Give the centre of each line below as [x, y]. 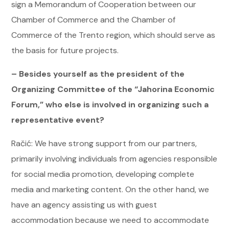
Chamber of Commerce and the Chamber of [94, 19]
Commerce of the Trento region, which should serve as [113, 35]
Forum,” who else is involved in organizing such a [110, 104]
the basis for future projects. [65, 50]
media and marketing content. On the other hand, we [110, 189]
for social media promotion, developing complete [103, 174]
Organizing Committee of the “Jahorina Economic [113, 89]
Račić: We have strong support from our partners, [104, 143]
